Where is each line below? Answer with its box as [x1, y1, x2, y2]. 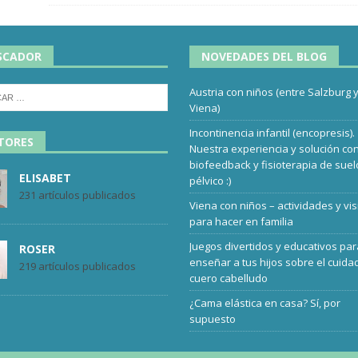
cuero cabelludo [189, 270, 268, 285]
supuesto [189, 311, 237, 326]
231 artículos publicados [18, 187, 136, 202]
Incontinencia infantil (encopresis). [189, 125, 356, 140]
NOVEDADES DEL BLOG [201, 48, 328, 64]
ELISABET [18, 169, 71, 185]
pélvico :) [189, 173, 232, 188]
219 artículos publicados [18, 258, 136, 273]
